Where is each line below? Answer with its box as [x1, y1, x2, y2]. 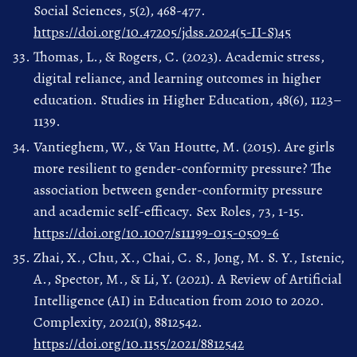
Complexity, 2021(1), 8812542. [33, 312, 202, 332]
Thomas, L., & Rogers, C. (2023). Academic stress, [33, 47, 324, 67]
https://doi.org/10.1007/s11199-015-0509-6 [33, 222, 279, 242]
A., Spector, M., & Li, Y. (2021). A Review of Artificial [33, 269, 342, 289]
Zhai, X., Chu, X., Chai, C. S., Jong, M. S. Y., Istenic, [33, 248, 344, 268]
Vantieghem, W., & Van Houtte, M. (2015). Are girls [33, 136, 335, 156]
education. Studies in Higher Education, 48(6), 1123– [33, 90, 342, 110]
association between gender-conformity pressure [33, 179, 323, 199]
